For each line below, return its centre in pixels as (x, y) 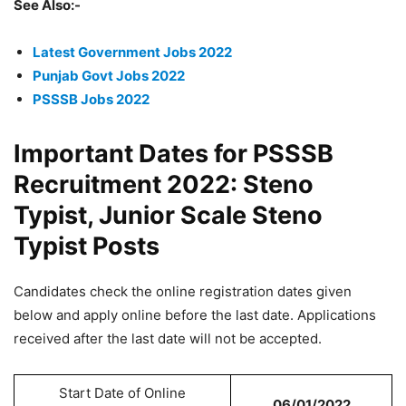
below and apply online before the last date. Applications (195, 315)
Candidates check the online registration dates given (183, 291)
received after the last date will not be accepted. (168, 338)
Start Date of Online (122, 393)
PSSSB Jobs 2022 (91, 99)
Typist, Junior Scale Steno (168, 215)
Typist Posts (87, 246)
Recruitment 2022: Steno (164, 184)
